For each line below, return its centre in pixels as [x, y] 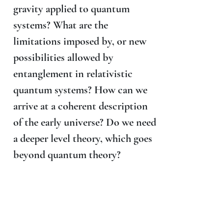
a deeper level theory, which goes [82, 138]
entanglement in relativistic [73, 73]
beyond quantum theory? [67, 154]
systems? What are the [60, 25]
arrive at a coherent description [80, 106]
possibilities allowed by [63, 57]
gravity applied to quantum [71, 8]
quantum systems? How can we [80, 89]
